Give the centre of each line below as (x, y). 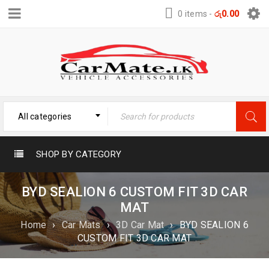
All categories (45, 117)
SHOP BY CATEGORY (79, 155)
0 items (192, 14)
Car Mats (81, 225)
